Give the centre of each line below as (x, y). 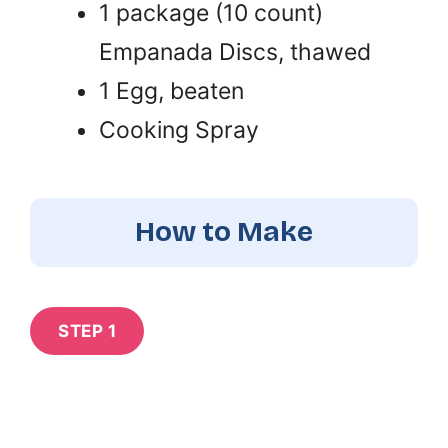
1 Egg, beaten (171, 90)
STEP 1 (87, 330)
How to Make (224, 231)
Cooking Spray (179, 129)
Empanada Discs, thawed (235, 51)
